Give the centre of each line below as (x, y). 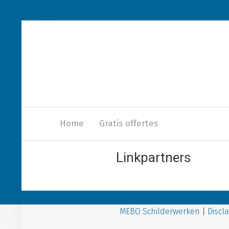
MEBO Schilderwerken (159, 211)
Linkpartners (153, 158)
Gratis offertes (129, 123)
